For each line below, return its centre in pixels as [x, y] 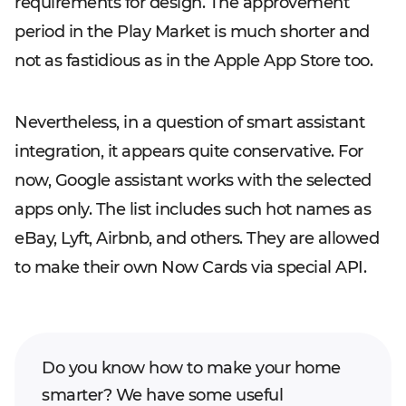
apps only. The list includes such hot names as [193, 210]
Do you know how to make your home [191, 368]
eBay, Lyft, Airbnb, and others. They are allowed [197, 239]
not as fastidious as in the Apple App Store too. [193, 61]
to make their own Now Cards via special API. [190, 268]
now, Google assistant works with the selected [193, 181]
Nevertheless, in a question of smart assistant [189, 123]
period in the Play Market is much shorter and [192, 32]
